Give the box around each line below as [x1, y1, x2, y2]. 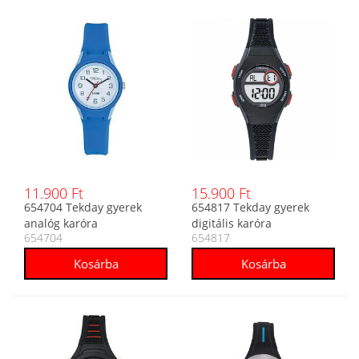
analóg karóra [24, 216, 98, 232]
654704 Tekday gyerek [24, 200, 142, 216]
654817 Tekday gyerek [192, 200, 309, 216]
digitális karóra [192, 216, 272, 232]
